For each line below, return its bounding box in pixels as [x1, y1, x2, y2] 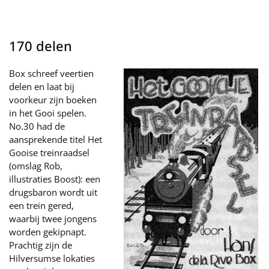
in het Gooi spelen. [9, 107, 86, 119]
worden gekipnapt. [9, 226, 86, 238]
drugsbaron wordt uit [9, 186, 97, 198]
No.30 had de [9, 120, 65, 132]
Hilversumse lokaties [9, 252, 95, 264]
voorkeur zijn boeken [9, 94, 97, 106]
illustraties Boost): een [9, 173, 100, 185]
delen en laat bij [9, 80, 74, 92]
